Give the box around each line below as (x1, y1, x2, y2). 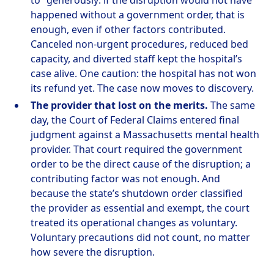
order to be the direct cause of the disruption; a (31, 157, 251, 171)
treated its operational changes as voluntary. (31, 216, 238, 230)
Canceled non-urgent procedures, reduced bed (31, 37, 249, 51)
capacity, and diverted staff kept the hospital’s (31, 52, 243, 66)
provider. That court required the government (31, 143, 243, 157)
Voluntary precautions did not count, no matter (31, 231, 251, 245)
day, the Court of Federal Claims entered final (31, 113, 240, 127)
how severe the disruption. (31, 245, 155, 259)
